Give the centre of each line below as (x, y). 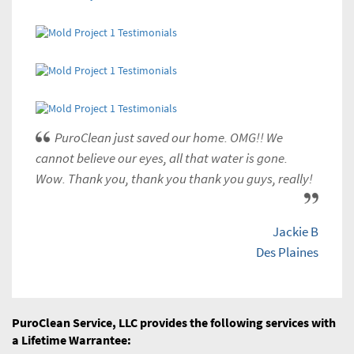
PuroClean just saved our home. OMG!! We (169, 138)
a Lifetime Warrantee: (72, 340)
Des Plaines (287, 252)
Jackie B (296, 232)
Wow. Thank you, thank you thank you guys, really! (174, 179)
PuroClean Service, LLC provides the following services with (174, 323)
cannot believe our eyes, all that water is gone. (162, 158)
